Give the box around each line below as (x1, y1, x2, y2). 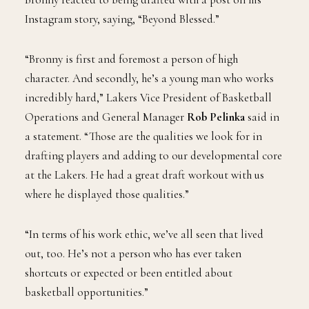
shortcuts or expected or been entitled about (25, 266, 232, 281)
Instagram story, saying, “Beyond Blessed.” (25, 12, 219, 27)
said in (245, 110, 279, 125)
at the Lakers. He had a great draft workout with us (25, 168, 264, 183)
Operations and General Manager (25, 110, 187, 125)
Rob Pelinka (187, 110, 245, 125)
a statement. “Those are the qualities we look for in (25, 129, 262, 144)
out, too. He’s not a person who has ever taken (25, 246, 241, 261)
